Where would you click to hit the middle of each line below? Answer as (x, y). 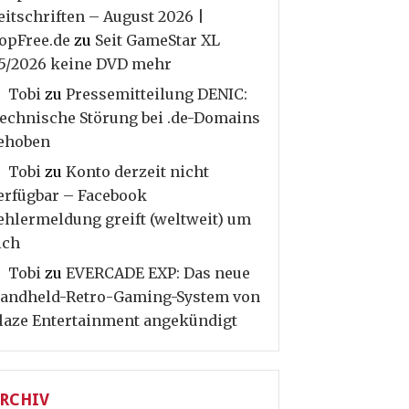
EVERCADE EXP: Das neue (158, 273)
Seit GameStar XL (157, 40)
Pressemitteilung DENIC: (157, 94)
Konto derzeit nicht (137, 172)
